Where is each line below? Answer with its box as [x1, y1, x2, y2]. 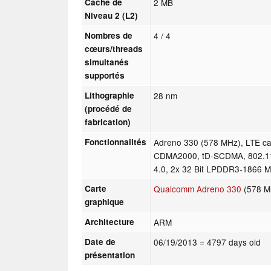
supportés [85, 69, 125, 81]
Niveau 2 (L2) [85, 9, 139, 21]
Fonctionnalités [85, 135, 147, 148]
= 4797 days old [200, 235, 261, 248]
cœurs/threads [85, 42, 143, 54]
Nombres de [85, 29, 133, 41]
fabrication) [85, 116, 131, 128]
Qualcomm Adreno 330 [154, 182, 242, 195]
